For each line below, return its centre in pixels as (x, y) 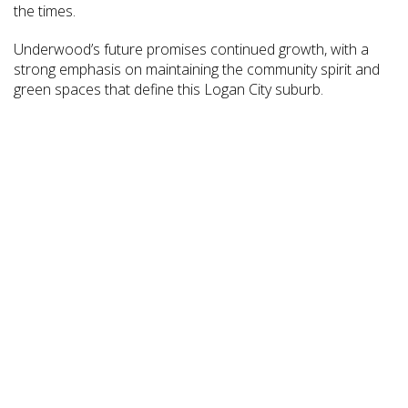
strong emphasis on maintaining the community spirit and (197, 70)
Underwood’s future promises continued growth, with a (191, 50)
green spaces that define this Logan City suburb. (168, 90)
